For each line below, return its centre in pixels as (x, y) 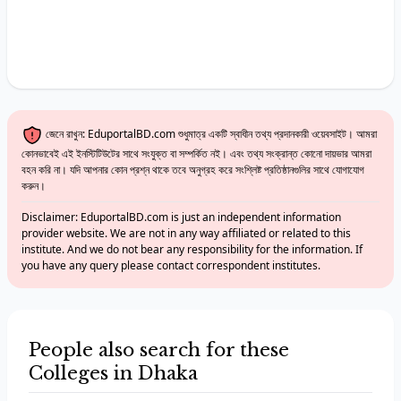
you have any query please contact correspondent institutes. (171, 265)
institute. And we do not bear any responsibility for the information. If (192, 249)
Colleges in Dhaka (113, 373)
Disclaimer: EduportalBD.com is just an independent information (181, 217)
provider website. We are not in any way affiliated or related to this (186, 233)
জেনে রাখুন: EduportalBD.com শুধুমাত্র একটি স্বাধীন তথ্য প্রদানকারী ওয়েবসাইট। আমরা (211, 134)
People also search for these (159, 350)
